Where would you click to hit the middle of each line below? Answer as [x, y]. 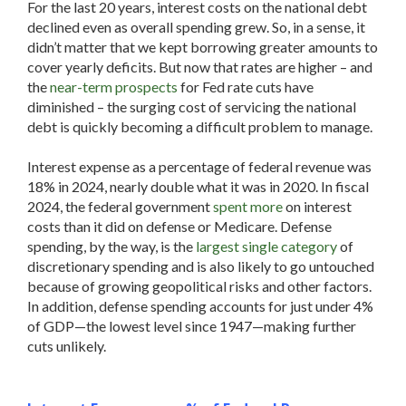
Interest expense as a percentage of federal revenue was [199, 166]
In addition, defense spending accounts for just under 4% [200, 306]
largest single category [266, 246]
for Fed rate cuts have [247, 87]
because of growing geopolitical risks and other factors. [199, 286]
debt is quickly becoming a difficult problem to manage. [201, 126]
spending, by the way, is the [110, 246]
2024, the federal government [119, 206]
